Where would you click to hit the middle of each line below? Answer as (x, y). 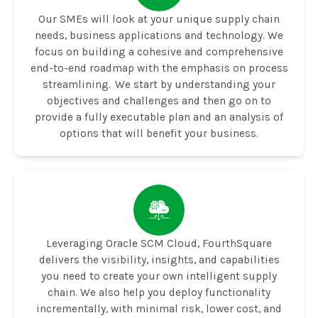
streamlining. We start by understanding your (159, 84)
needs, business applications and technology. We (159, 35)
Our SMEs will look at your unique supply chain (159, 19)
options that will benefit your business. (159, 133)
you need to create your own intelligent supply (159, 276)
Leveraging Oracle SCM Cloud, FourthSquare (159, 243)
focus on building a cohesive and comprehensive (159, 51)
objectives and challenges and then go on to (159, 100)
